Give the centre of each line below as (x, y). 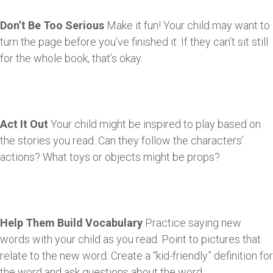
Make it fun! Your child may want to (187, 25)
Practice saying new (193, 222)
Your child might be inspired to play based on (154, 124)
